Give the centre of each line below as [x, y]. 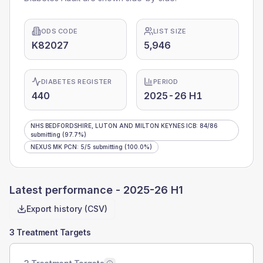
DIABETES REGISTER [77, 82]
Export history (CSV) [67, 209]
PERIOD [166, 82]
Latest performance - [66, 190]
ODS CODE [60, 31]
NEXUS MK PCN [54, 147]
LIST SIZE [170, 31]
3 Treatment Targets [50, 232]
